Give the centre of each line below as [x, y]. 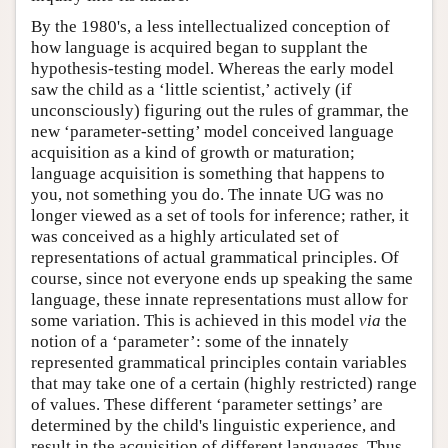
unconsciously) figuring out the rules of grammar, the [220, 111]
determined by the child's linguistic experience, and [213, 426]
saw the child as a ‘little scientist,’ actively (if [191, 90]
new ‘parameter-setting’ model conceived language [212, 132]
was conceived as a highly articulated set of [185, 237]
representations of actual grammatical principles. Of [215, 258]
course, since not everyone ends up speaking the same [222, 279]
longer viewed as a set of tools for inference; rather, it [220, 216]
